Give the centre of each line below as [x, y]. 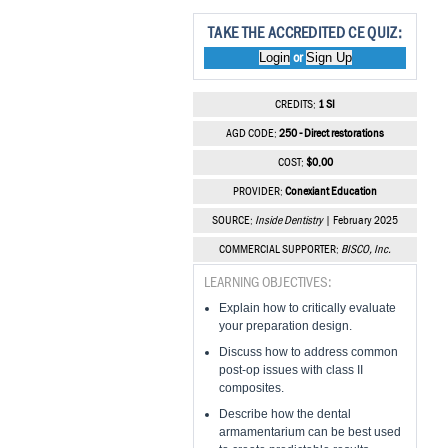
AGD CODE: [252, 134]
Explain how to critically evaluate [307, 308]
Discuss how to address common [308, 352]
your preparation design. [285, 326]
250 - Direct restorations [331, 134]
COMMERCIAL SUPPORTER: [280, 250]
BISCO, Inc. [366, 250]
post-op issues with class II [291, 370]
